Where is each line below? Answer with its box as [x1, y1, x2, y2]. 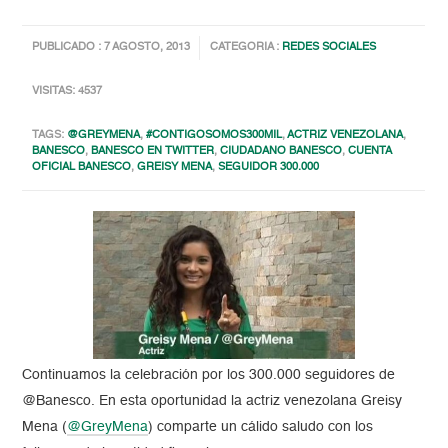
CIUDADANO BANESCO [220, 146, 343, 158]
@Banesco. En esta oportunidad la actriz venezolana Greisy [22, 393, 403, 408]
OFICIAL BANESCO [32, 162, 132, 174]
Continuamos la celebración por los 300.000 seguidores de [22, 367, 396, 382]
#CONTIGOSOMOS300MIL [146, 130, 283, 142]
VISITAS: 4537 [32, 86, 103, 98]
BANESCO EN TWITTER [91, 146, 215, 158]
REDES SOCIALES [282, 42, 377, 54]
